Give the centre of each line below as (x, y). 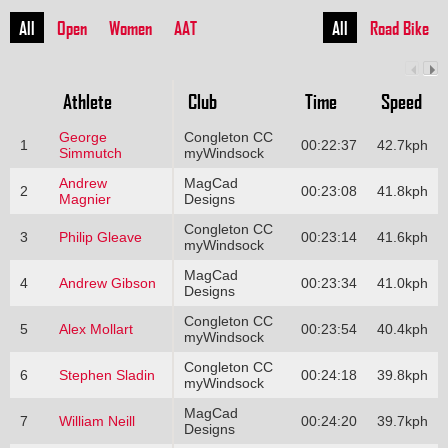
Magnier (84, 198)
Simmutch (90, 152)
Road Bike (399, 27)
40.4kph (402, 328)
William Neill (96, 420)
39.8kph (402, 374)
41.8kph (402, 190)
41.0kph (402, 282)
